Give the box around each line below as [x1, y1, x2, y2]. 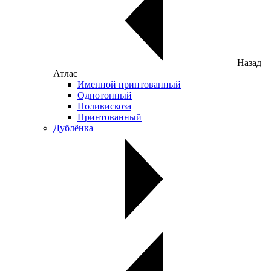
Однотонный [77, 90, 132, 100]
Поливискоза [77, 101, 131, 111]
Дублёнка [53, 123, 93, 133]
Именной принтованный [77, 79, 181, 90]
